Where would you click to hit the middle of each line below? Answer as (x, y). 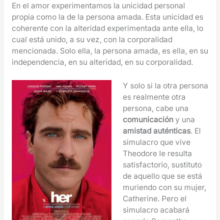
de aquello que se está (163, 176)
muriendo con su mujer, (165, 187)
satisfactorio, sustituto (163, 165)
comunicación (149, 119)
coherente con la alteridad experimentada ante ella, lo (107, 28)
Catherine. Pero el (155, 198)
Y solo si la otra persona (166, 85)
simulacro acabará (156, 210)
